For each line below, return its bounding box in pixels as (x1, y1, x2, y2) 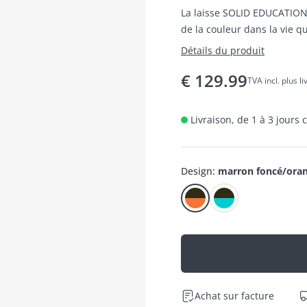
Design (181, 164, 212, 177)
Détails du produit (181, 43, 265, 57)
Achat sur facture (195, 288, 274, 302)
